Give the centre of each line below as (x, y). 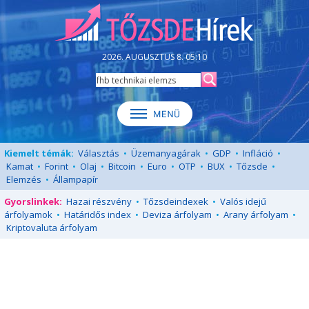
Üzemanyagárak (166, 153)
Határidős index (98, 215)
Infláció (258, 153)
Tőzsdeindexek (176, 201)
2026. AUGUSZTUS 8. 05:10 (154, 57)
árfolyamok (28, 215)
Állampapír (76, 179)
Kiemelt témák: (39, 153)
